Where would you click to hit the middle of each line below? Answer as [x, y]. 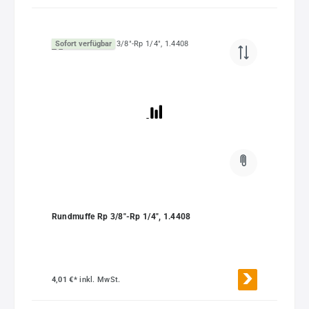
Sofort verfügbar [83, 44]
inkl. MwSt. [100, 280]
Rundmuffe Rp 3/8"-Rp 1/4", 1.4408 [121, 217]
